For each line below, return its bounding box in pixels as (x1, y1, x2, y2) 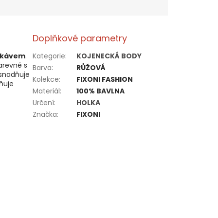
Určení (33, 98, 54, 108)
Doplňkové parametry (33, 32, 127, 45)
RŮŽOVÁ (76, 63, 106, 73)
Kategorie (33, 51, 66, 61)
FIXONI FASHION (76, 74, 133, 85)
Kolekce (33, 74, 59, 85)
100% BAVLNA (76, 86, 125, 96)
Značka (33, 109, 57, 120)
